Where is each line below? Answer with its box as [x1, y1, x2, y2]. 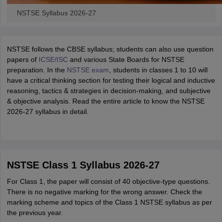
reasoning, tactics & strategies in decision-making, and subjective [6, 87, 211, 95]
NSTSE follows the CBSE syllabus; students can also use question [6, 45, 214, 53]
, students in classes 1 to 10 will [109, 66, 208, 74]
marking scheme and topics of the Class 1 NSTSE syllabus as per [6, 198, 212, 206]
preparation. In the [6, 66, 67, 74]
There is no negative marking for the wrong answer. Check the [6, 188, 202, 196]
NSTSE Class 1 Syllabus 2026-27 [6, 160, 160, 170]
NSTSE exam [66, 66, 109, 74]
